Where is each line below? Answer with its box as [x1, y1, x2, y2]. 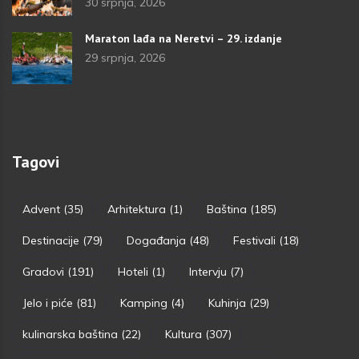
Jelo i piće [22, 295, 73, 310]
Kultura [165, 326, 202, 341]
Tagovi [12, 151, 59, 172]
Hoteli [118, 264, 148, 279]
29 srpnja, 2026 [85, 50, 165, 65]
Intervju [189, 264, 227, 279]
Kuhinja [208, 295, 246, 310]
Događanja [127, 232, 186, 248]
